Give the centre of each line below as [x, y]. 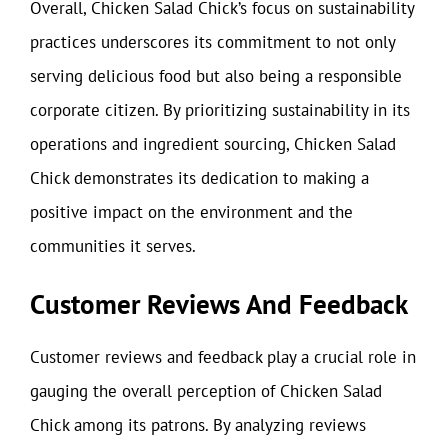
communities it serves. [113, 245]
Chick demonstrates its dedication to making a [199, 177]
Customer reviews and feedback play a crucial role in [223, 357]
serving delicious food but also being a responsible [216, 75]
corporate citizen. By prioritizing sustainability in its [220, 109]
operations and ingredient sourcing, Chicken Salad [213, 143]
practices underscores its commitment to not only [212, 41]
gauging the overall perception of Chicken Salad [206, 391]
